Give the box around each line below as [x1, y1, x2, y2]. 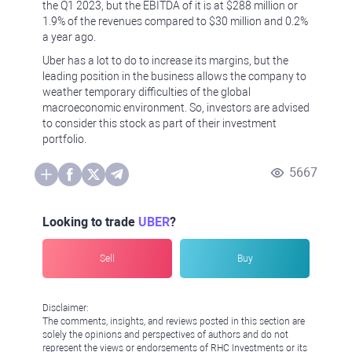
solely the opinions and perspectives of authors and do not [42, 329, 288, 340]
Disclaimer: [42, 302, 89, 313]
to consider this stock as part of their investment [42, 117, 277, 130]
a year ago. [42, 31, 96, 43]
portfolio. [42, 133, 86, 145]
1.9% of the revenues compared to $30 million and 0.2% [42, 15, 308, 27]
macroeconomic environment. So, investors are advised [42, 101, 310, 114]
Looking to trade [42, 214, 138, 229]
